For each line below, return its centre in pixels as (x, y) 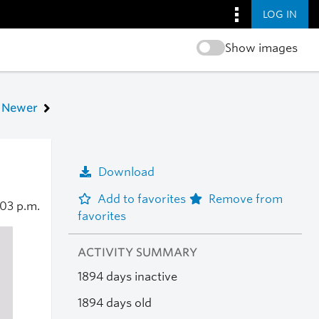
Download (126, 172)
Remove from (245, 199)
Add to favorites (143, 199)
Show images (261, 48)
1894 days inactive (127, 277)
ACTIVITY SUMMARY (137, 253)
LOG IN (280, 14)
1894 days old (114, 303)
